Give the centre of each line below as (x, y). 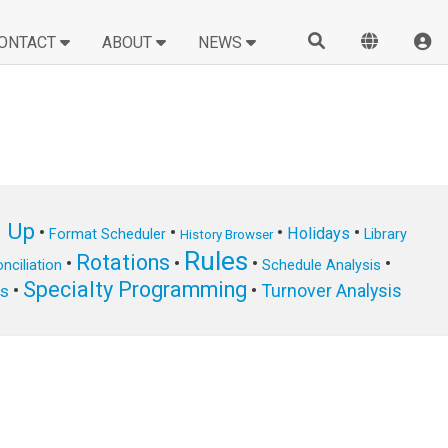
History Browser (226, 235)
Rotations (122, 263)
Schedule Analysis (321, 265)
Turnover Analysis (331, 291)
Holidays (318, 234)
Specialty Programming (135, 290)
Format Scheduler (107, 234)
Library (385, 234)
